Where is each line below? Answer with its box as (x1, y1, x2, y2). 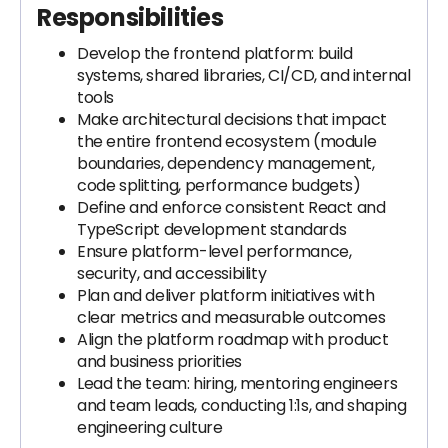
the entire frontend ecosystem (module (77, 130, 377, 153)
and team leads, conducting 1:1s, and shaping (77, 394, 407, 417)
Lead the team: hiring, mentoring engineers (77, 372, 398, 395)
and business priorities (77, 350, 242, 373)
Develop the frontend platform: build (77, 42, 353, 65)
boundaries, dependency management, (77, 152, 375, 175)
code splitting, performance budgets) (77, 174, 361, 197)
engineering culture (77, 416, 223, 439)
